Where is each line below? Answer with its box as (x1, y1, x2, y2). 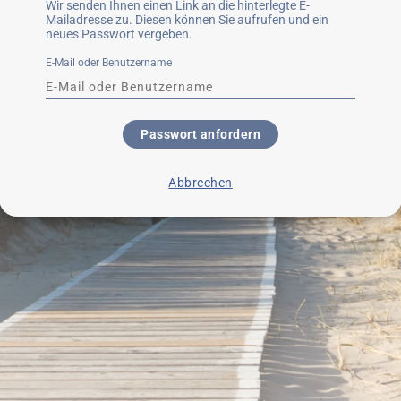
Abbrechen (168, 175, 233, 191)
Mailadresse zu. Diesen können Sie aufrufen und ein (46, 12, 328, 27)
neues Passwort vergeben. (46, 26, 192, 41)
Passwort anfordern (141, 127, 260, 142)
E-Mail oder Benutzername (46, 55, 172, 69)
